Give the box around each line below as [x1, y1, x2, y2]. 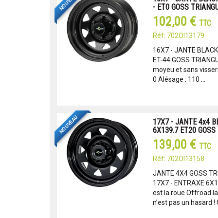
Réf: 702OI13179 [152, 32, 204, 39]
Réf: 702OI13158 [152, 155, 204, 163]
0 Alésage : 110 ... [152, 75, 205, 83]
